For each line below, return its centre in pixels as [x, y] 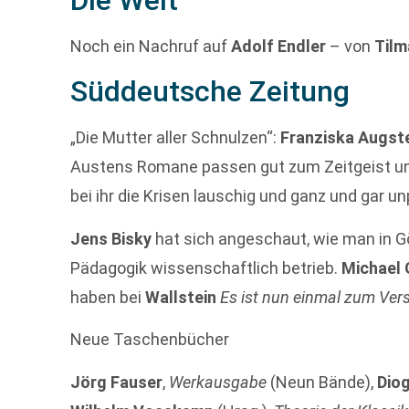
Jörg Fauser [117, 382]
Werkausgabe [218, 382]
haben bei [108, 297]
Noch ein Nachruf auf [151, 46]
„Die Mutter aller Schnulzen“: [176, 138]
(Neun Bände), [322, 382]
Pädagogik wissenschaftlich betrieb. [206, 267]
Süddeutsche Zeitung [210, 92]
